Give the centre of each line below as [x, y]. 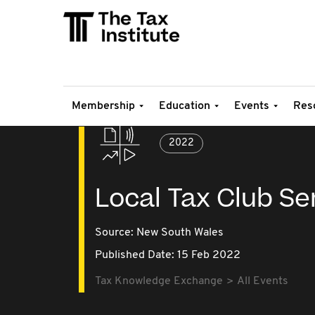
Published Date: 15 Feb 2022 [168, 255]
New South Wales [180, 233]
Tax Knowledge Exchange [159, 281]
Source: [116, 233]
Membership [103, 106]
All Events [263, 281]
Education [185, 106]
